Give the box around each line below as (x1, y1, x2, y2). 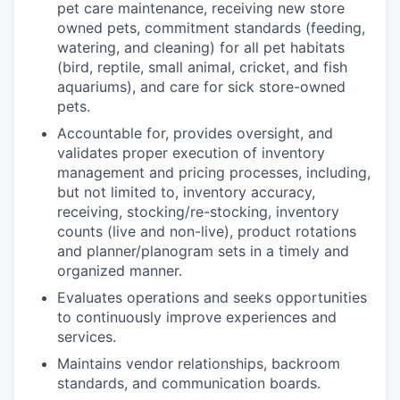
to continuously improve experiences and (57, 308, 337, 326)
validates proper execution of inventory (57, 144, 325, 162)
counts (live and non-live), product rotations (57, 222, 356, 240)
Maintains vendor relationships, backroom (57, 354, 340, 372)
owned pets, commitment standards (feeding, (57, 19, 365, 37)
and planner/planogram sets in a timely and (57, 242, 349, 260)
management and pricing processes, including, (57, 163, 371, 181)
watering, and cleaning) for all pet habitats (57, 38, 345, 56)
